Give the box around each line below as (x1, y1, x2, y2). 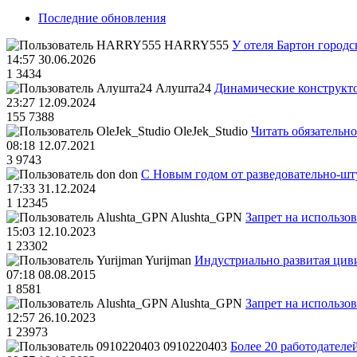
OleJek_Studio (174, 124, 248, 139)
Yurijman (145, 253, 191, 268)
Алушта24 (155, 81, 211, 96)
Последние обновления (38, 11, 166, 25)
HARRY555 (164, 38, 229, 53)
